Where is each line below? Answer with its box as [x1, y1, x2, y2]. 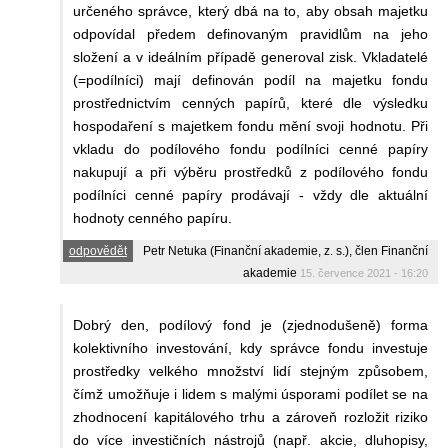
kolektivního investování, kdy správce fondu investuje [73, 340, 428, 357]
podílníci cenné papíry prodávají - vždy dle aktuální [73, 187, 428, 204]
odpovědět [68, 244, 127, 259]
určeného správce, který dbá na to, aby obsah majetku [73, 3, 428, 20]
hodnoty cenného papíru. [73, 210, 232, 227]
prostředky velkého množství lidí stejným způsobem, [73, 363, 428, 380]
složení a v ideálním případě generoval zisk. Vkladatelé [73, 49, 428, 66]
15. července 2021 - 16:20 [300, 267, 428, 280]
